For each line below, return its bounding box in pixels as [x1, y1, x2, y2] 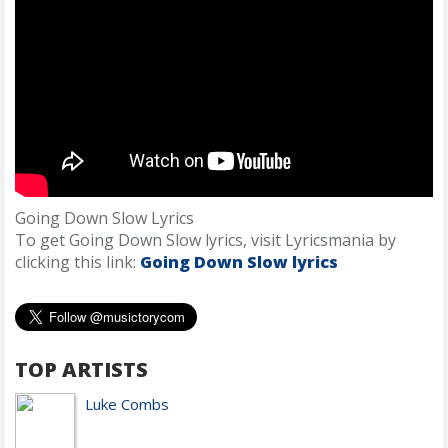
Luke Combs [85, 394, 169, 415]
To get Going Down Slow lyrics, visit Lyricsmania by [15, 229, 396, 252]
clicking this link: [15, 251, 140, 274]
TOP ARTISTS [15, 356, 148, 384]
